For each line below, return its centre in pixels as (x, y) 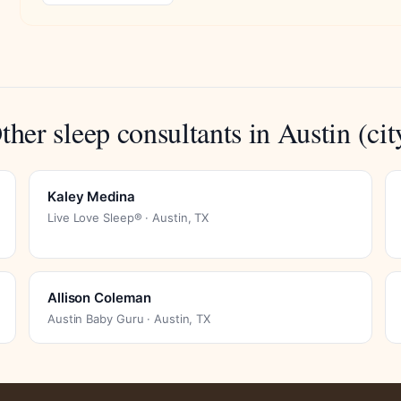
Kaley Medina (91, 196)
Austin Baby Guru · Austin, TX (129, 318)
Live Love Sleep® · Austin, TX (128, 217)
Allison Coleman (99, 297)
